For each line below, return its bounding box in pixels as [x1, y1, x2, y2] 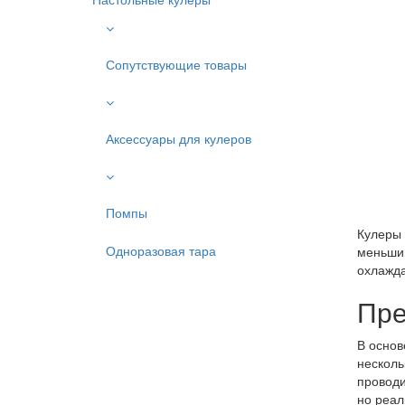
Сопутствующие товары [106, 55, 247, 73]
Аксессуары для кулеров [106, 129, 251, 147]
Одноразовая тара [106, 241, 216, 259]
